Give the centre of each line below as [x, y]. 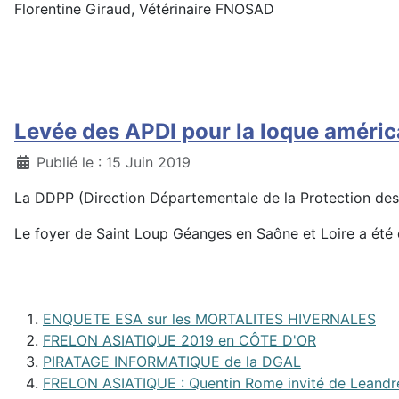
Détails [37, 161]
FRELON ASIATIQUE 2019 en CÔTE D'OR [179, 340]
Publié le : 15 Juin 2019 [114, 162]
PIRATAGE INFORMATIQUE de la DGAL [172, 362]
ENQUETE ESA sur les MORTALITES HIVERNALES [209, 319]
